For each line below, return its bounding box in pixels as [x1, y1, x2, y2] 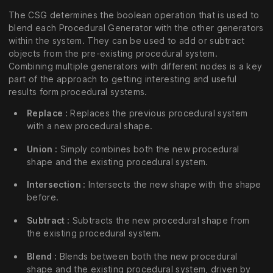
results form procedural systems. [9, 86, 147, 97]
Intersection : [27, 179, 86, 190]
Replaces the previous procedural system [67, 107, 248, 118]
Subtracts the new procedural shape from [69, 215, 250, 226]
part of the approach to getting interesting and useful [9, 73, 237, 84]
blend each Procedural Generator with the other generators [9, 22, 264, 33]
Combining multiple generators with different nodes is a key [9, 60, 263, 71]
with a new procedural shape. [27, 120, 153, 131]
